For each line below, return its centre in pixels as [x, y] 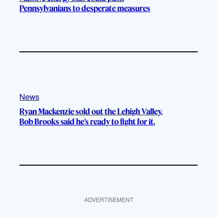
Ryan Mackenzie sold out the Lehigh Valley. [91, 112]
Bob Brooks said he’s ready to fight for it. [87, 122]
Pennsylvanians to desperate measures [85, 8]
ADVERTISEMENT [108, 200]
